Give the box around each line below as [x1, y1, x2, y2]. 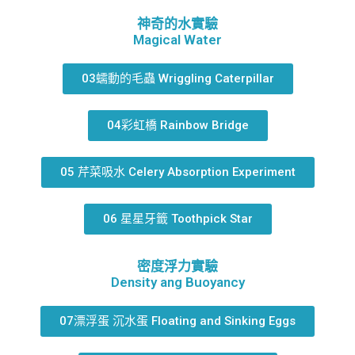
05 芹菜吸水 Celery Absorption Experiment [59, 164, 296, 179]
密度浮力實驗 [137, 258, 218, 274]
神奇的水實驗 [137, 15, 218, 32]
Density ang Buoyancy [110, 273, 245, 290]
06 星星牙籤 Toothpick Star [102, 211, 253, 226]
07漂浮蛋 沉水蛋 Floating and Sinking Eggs [59, 313, 296, 328]
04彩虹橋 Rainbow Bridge [106, 117, 249, 132]
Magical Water [133, 31, 222, 48]
